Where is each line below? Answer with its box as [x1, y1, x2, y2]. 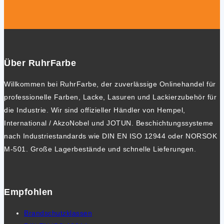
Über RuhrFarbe [4, 58, 76, 68]
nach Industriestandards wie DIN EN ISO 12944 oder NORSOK [4, 132, 217, 140]
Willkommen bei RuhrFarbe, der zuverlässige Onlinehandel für [4, 80, 216, 88]
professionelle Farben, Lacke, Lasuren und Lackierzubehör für [4, 93, 216, 101]
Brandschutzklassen [24, 209, 92, 217]
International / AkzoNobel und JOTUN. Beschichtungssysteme [4, 119, 213, 127]
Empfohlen [4, 187, 53, 197]
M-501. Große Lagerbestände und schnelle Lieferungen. [4, 145, 196, 153]
